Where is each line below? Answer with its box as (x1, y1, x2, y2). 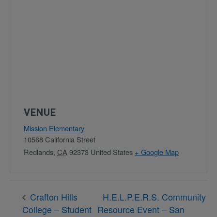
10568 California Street (24, 134, 95, 144)
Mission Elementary (24, 123, 84, 133)
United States (91, 146, 133, 157)
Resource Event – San (97, 203, 185, 216)
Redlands (24, 146, 53, 157)
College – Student (22, 202, 92, 216)
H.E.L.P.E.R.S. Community (102, 190, 206, 203)
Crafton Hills (28, 190, 77, 203)
